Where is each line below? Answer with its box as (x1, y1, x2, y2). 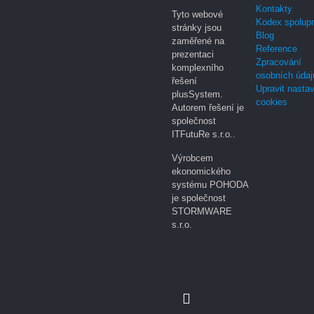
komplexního (171, 62, 224, 73)
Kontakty (255, 3, 292, 14)
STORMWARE (171, 205, 232, 217)
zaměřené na (171, 35, 224, 46)
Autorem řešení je (171, 102, 244, 113)
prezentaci (171, 48, 214, 60)
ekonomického (171, 165, 231, 177)
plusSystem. (171, 88, 223, 100)
